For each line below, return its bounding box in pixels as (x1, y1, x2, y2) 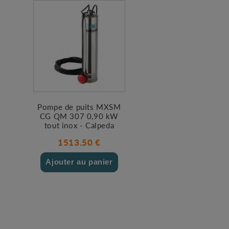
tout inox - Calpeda (44, 120, 114, 131)
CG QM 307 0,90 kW (39, 110, 119, 122)
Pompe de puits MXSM (37, 101, 121, 112)
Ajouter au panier (45, 157, 113, 167)
